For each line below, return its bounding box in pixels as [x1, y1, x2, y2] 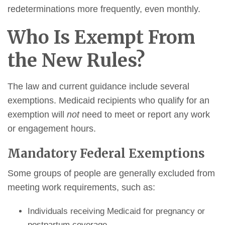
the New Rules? [8, 49, 145, 72]
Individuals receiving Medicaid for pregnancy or [27, 206, 205, 216]
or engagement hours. [8, 123, 96, 134]
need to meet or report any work [79, 109, 210, 120]
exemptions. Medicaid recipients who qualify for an [8, 95, 209, 105]
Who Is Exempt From [8, 26, 195, 49]
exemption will [8, 109, 67, 120]
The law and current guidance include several [8, 81, 189, 91]
